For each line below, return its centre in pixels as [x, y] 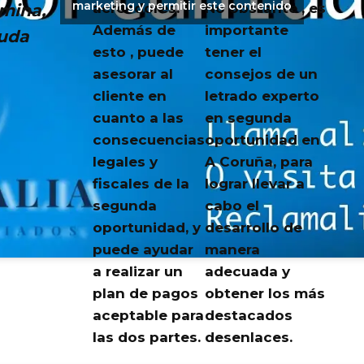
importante [246, 30]
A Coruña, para [258, 162]
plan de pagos [145, 294]
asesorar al [132, 74]
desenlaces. [248, 338]
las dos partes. [146, 338]
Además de [134, 30]
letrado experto [262, 96]
